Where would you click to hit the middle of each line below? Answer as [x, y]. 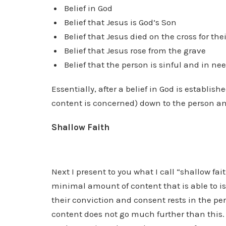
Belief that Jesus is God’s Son [121, 22]
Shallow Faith [80, 127]
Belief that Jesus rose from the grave [135, 50]
